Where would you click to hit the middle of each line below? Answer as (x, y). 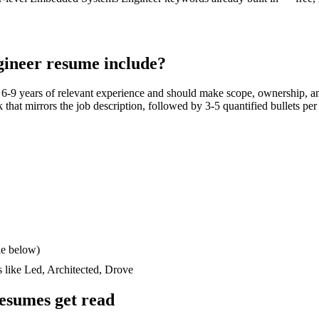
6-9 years (22, 93)
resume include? (104, 63)
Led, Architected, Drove (79, 270)
